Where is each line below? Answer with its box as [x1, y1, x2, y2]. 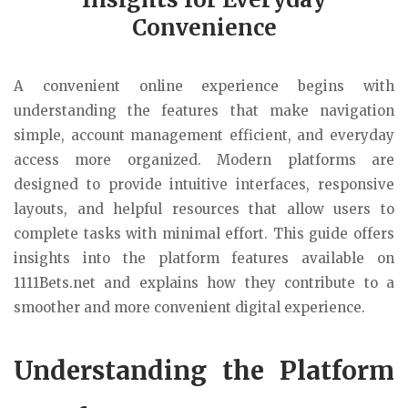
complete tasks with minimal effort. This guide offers [14, 225, 394, 242]
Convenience [131, 14, 277, 42]
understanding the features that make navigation [14, 102, 394, 119]
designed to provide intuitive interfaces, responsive [14, 176, 394, 193]
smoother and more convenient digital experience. [14, 299, 365, 316]
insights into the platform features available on [14, 250, 394, 267]
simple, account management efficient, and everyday [14, 127, 394, 144]
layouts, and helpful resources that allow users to [14, 200, 394, 218]
